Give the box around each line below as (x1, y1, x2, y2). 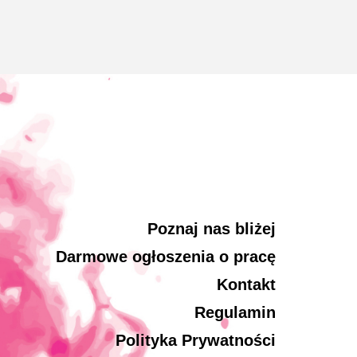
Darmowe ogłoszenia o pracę (56, 248, 276, 265)
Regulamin (194, 304, 276, 321)
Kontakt (217, 276, 276, 293)
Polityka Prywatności (116, 331, 276, 349)
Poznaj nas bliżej (147, 220, 276, 237)
